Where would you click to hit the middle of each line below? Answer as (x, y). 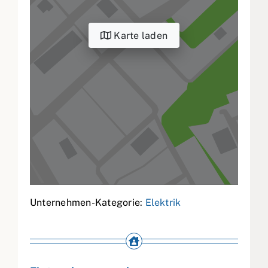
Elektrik (163, 203)
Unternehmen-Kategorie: (88, 203)
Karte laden (140, 35)
